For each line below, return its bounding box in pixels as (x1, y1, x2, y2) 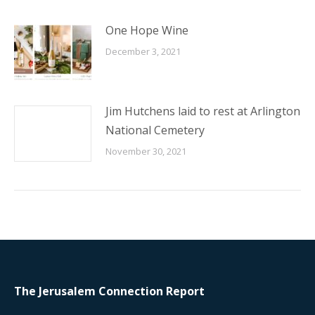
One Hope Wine (105, 22, 188, 38)
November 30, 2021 (105, 145, 186, 157)
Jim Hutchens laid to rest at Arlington (105, 103, 300, 119)
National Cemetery (105, 122, 205, 138)
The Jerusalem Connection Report (14, 283, 205, 299)
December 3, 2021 (105, 45, 181, 58)
